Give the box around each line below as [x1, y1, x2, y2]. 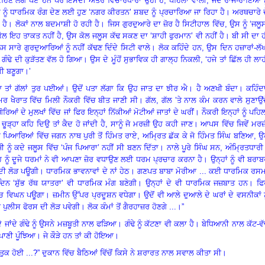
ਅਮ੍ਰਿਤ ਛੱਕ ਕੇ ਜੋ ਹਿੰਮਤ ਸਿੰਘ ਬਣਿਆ [142, 131, 254, 140]
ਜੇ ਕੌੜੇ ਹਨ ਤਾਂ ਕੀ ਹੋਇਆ [43, 231, 114, 240]
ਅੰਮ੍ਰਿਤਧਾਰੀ [225, 143, 264, 152]
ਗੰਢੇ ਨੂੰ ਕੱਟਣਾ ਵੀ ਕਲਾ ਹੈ [124, 219, 195, 228]
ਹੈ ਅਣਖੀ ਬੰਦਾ [196, 83, 238, 93]
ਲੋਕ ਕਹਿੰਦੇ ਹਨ [158, 43, 202, 52]
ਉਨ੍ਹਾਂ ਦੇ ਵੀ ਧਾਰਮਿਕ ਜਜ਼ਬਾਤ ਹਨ [146, 178, 248, 188]
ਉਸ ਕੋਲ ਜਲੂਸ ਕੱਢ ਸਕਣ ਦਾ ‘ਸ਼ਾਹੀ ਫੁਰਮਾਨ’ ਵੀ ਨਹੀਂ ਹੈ [66, 31, 224, 40]
